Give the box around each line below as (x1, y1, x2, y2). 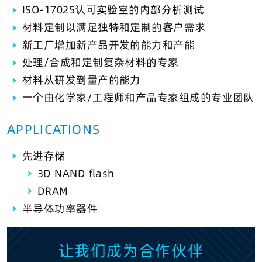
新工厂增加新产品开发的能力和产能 (22, 37, 195, 53)
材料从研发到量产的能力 (22, 73, 141, 88)
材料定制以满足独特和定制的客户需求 (22, 20, 206, 35)
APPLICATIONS (7, 120, 101, 138)
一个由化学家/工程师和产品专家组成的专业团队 (22, 90, 254, 105)
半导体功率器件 (22, 201, 98, 216)
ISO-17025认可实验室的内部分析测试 (22, 2, 205, 18)
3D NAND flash (37, 166, 115, 181)
